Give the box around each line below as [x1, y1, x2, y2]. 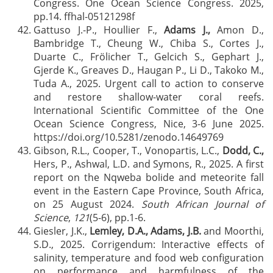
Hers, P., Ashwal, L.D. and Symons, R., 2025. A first [34, 157, 264, 171]
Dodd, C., [222, 144, 264, 157]
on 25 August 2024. [34, 197, 141, 211]
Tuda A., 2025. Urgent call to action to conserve [34, 77, 264, 90]
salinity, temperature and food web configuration [34, 251, 264, 264]
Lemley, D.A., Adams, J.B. [90, 224, 201, 238]
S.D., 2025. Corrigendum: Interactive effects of [34, 238, 264, 251]
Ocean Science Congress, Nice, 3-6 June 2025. [34, 117, 264, 130]
